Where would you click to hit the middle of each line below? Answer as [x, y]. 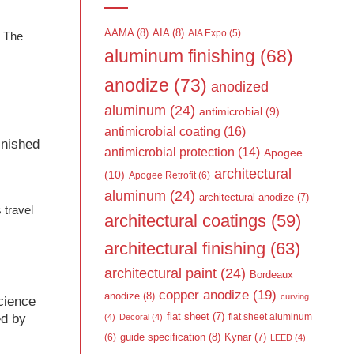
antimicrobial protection [169, 153]
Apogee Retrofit [162, 176]
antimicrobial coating [162, 132]
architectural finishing [185, 249]
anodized [240, 87]
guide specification [163, 337]
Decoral [134, 317]
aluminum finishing [180, 57]
